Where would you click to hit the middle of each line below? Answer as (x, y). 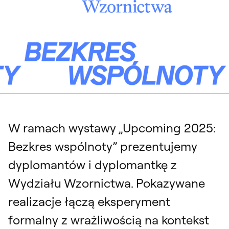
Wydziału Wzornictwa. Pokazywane (107, 183)
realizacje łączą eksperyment (89, 201)
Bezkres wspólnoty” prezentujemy (103, 146)
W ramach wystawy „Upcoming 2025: (112, 128)
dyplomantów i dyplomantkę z (93, 164)
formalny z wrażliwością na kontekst (109, 220)
